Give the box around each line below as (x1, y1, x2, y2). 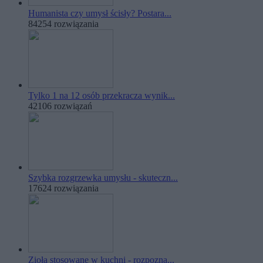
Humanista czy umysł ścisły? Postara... (28, 8, 171, 19)
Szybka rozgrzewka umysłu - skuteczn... (28, 173, 178, 183)
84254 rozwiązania (28, 19, 99, 29)
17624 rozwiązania (28, 183, 99, 194)
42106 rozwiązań (28, 101, 92, 112)
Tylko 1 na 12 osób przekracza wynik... (28, 90, 175, 101)
